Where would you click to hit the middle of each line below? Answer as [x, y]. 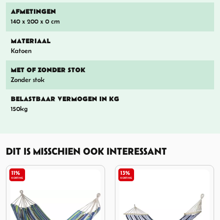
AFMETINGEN [33, 12]
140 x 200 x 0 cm [35, 22]
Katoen [21, 51]
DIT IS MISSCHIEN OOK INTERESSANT [86, 151]
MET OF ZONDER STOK [48, 70]
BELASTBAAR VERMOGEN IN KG [65, 99]
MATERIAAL [30, 41]
